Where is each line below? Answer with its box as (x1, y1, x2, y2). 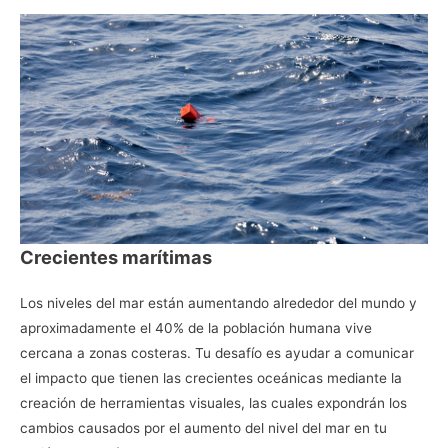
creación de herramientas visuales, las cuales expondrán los (20, 394, 407, 411)
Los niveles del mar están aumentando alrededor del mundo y (20, 294, 417, 311)
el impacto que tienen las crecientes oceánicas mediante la (20, 369, 402, 386)
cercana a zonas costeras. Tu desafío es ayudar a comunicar (20, 344, 414, 361)
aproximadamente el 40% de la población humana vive (20, 319, 372, 336)
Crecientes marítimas (20, 245, 212, 268)
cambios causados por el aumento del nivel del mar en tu (20, 419, 387, 436)
